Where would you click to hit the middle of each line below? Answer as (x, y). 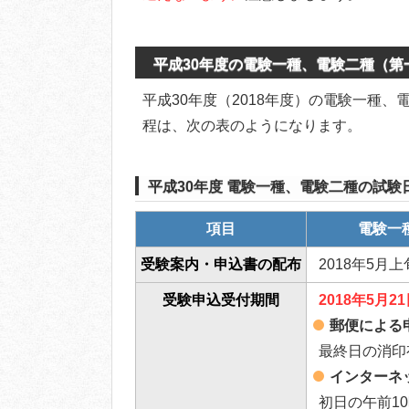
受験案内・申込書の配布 (221, 265)
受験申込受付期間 (221, 300)
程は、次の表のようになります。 (252, 126)
